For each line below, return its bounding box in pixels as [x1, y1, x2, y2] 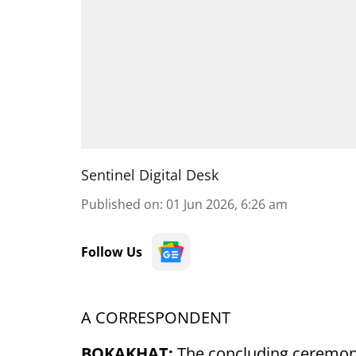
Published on [81, 195, 160, 213]
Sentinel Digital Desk [81, 165, 219, 184]
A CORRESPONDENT [81, 307, 230, 328]
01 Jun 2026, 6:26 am [166, 195, 288, 213]
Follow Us [81, 243, 142, 261]
